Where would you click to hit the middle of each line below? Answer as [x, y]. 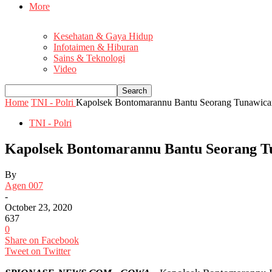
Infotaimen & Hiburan [96, 47]
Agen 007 [24, 185]
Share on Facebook [42, 240]
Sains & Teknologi [89, 58]
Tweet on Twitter [38, 251]
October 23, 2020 [39, 207]
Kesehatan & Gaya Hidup [103, 36]
